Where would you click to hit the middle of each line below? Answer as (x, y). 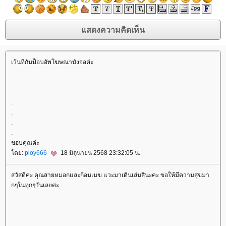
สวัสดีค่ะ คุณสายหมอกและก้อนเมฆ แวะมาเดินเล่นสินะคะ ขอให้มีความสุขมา (110, 175)
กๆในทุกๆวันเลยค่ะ (35, 185)
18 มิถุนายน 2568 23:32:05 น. (100, 153)
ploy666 (37, 153)
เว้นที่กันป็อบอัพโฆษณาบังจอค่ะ (52, 62)
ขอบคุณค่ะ (25, 143)
